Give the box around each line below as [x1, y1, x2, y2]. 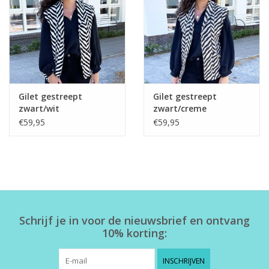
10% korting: [102, 226, 167, 241]
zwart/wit [19, 103, 59, 115]
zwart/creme [153, 103, 207, 115]
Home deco [9, 22, 55, 33]
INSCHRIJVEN [163, 256, 205, 267]
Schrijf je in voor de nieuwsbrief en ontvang [19, 213, 250, 228]
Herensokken [9, 89, 60, 100]
